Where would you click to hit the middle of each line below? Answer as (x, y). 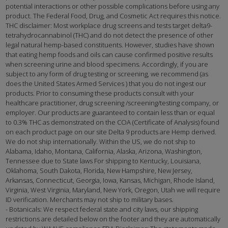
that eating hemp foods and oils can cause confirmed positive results (109, 55)
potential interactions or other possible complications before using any (113, 6)
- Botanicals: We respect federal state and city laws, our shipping (102, 209)
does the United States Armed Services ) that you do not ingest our (106, 84)
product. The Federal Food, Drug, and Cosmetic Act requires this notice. (113, 16)
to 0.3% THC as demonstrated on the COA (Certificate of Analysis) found (113, 122)
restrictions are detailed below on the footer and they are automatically (113, 219)
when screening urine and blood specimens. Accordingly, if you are (107, 64)
